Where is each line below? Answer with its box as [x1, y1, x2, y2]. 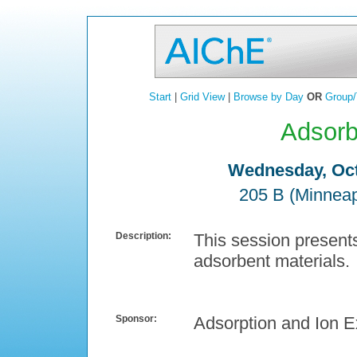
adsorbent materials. [194, 251, 351, 272]
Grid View [179, 91, 225, 103]
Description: [116, 230, 171, 242]
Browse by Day [233, 91, 304, 103]
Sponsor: [116, 313, 157, 325]
